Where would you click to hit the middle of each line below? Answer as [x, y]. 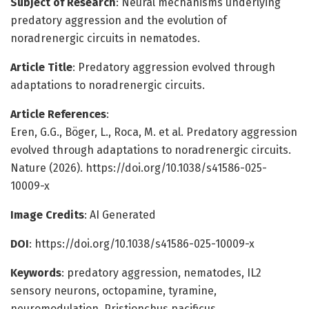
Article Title [41, 67]
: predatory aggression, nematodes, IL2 [161, 272]
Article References [58, 114]
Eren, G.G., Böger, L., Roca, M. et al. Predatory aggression [154, 132]
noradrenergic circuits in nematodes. [105, 38]
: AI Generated [120, 215]
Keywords [36, 272]
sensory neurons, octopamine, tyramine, [113, 290]
